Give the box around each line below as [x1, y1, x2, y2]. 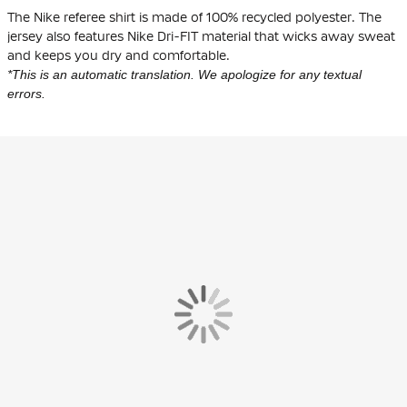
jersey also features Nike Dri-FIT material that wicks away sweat [7, 28, 395, 44]
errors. [7, 85, 45, 101]
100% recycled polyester [206, 9, 352, 25]
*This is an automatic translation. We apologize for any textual [7, 66, 362, 82]
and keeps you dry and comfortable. [7, 47, 230, 63]
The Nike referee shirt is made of [7, 9, 206, 25]
